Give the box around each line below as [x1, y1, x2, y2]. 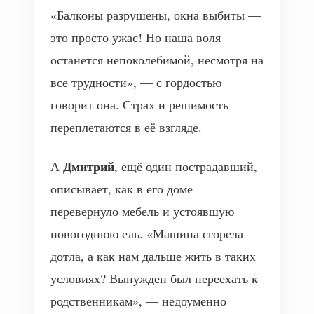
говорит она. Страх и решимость [50, 96, 228, 113]
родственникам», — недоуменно [50, 292, 226, 309]
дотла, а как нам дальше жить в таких [50, 247, 256, 264]
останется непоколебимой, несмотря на [50, 51, 264, 68]
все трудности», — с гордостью [50, 74, 221, 90]
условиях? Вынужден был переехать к [50, 270, 258, 287]
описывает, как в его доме [50, 180, 193, 197]
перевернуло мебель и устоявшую [50, 203, 234, 219]
